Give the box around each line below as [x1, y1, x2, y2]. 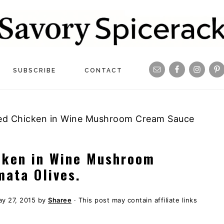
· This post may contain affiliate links [71, 196, 197, 204]
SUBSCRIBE [13, 67, 56, 74]
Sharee [48, 196, 71, 204]
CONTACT [84, 67, 122, 74]
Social [138, 97, 186, 113]
